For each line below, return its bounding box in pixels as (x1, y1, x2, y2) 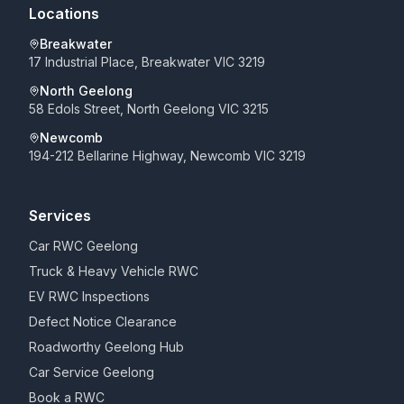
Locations (29, 5, 99, 23)
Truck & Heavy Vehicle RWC (29, 263, 198, 279)
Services (29, 207, 91, 225)
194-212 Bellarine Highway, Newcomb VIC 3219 (29, 148, 306, 163)
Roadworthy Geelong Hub (29, 339, 184, 354)
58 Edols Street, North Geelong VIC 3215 (29, 101, 269, 116)
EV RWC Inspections (29, 289, 150, 304)
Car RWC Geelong (29, 238, 138, 253)
